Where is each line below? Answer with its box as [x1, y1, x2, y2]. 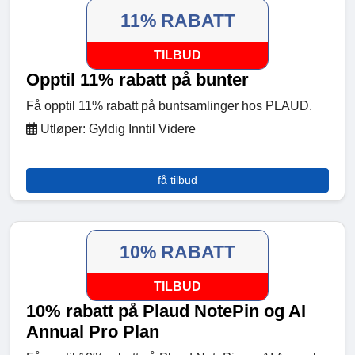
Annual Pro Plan [26, 322, 159, 342]
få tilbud [158, 174, 197, 187]
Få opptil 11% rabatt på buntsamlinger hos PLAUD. [26, 99, 312, 113]
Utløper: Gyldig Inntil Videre [37, 122, 196, 136]
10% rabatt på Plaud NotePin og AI [26, 301, 306, 322]
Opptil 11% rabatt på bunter [26, 70, 249, 90]
